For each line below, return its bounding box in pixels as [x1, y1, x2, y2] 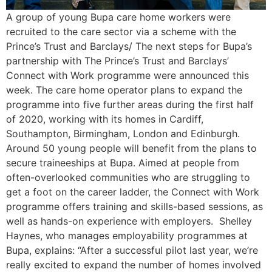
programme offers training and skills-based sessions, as [6, 200, 263, 212]
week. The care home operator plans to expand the [6, 84, 242, 96]
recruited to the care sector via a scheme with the [6, 25, 236, 38]
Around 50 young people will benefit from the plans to [6, 142, 257, 154]
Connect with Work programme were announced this [6, 69, 249, 81]
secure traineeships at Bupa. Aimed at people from [6, 157, 239, 169]
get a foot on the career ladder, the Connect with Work [6, 186, 259, 198]
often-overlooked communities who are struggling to [6, 171, 250, 183]
